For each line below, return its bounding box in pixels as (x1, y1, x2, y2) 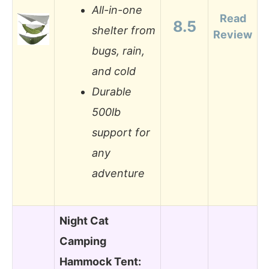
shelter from (92, 24, 156, 37)
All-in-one (92, 4, 142, 17)
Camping (59, 234, 106, 247)
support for (92, 126, 150, 139)
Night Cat (59, 214, 109, 227)
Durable (92, 85, 131, 98)
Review (213, 28, 252, 41)
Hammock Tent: (59, 255, 141, 268)
